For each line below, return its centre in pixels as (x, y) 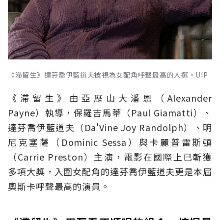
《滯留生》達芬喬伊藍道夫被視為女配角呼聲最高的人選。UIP (108, 74)
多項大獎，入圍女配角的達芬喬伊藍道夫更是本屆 (110, 171)
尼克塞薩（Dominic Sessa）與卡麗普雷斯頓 (110, 142)
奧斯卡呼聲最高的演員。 (59, 186)
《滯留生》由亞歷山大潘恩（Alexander (110, 97)
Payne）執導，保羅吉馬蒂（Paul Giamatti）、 (110, 112)
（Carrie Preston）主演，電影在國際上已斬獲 (110, 156)
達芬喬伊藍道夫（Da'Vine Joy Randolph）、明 (110, 127)
